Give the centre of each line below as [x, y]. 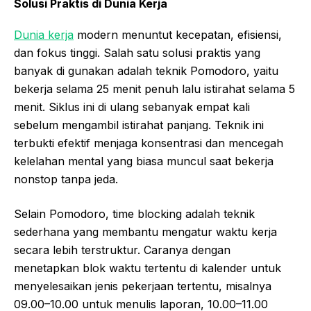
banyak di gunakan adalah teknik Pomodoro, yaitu [146, 71]
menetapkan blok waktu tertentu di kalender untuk [148, 268]
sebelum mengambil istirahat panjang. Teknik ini [139, 125]
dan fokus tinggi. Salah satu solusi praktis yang [137, 53]
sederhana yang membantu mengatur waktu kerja [145, 232]
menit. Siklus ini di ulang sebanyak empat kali [132, 107]
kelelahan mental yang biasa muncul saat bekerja [144, 161]
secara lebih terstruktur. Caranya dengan [122, 250]
